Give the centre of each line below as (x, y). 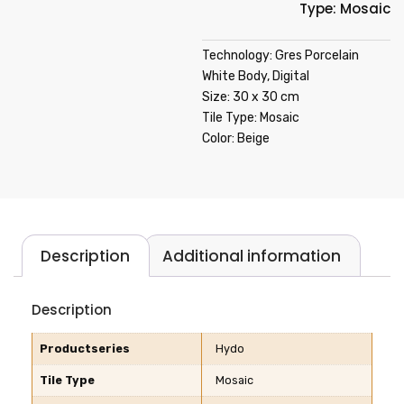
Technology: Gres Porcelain (280, 55)
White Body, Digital (256, 76)
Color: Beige (236, 138)
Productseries (85, 349)
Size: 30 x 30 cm (251, 97)
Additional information (252, 256)
